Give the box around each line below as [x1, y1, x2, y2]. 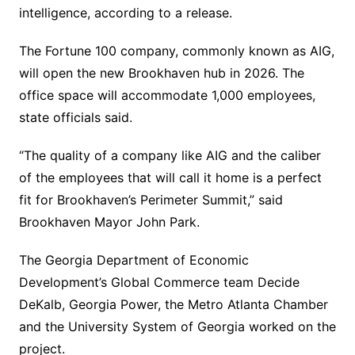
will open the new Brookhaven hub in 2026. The [18, 64, 304, 81]
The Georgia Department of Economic [18, 251, 249, 268]
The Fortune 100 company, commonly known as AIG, [18, 42, 334, 59]
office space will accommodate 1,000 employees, [18, 86, 315, 103]
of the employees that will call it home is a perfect [18, 169, 322, 185]
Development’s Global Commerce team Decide [18, 273, 300, 290]
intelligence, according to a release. [18, 4, 232, 21]
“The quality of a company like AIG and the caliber [18, 147, 321, 163]
